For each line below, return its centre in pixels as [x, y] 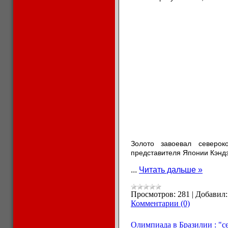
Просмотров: [153, 194]
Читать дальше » [171, 170]
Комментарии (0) [160, 203]
